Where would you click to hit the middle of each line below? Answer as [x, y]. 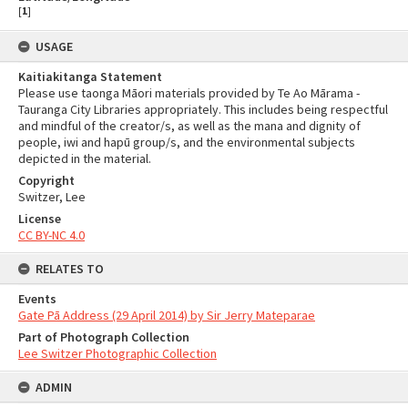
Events [37, 299]
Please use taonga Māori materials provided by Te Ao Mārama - [189, 93]
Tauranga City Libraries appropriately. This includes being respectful [203, 109]
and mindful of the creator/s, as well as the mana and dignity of [189, 126]
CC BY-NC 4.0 [51, 235]
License [40, 219]
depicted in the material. [85, 158]
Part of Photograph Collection [104, 337]
